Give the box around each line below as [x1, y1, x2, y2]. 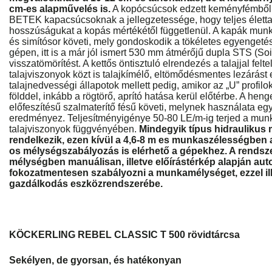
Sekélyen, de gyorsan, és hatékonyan [9, 255, 182, 265]
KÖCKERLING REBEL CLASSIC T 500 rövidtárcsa [9, 229, 240, 240]
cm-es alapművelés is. [9, 4, 110, 14]
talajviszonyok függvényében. [9, 124, 139, 134]
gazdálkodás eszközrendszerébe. [9, 178, 163, 189]
